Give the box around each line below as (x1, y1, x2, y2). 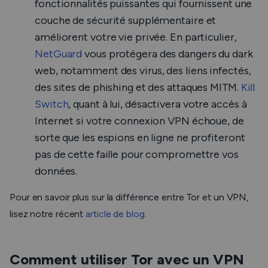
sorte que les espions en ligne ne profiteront (35, 131, 245, 144)
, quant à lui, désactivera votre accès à (68, 98, 247, 111)
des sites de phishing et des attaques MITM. (35, 81, 241, 94)
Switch (35, 98, 69, 111)
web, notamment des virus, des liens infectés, (35, 64, 251, 77)
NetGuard (35, 47, 83, 60)
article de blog (86, 208, 145, 220)
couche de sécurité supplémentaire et (35, 14, 217, 27)
